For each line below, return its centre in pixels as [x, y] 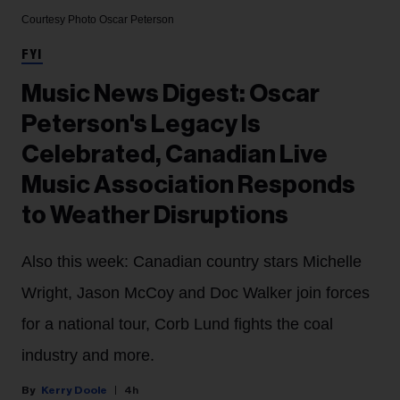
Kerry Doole [74, 390]
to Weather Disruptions [155, 215]
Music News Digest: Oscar [171, 93]
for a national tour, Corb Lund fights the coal [177, 324]
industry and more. [88, 355]
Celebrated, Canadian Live [175, 154]
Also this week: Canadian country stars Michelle [192, 261]
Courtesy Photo [60, 19]
